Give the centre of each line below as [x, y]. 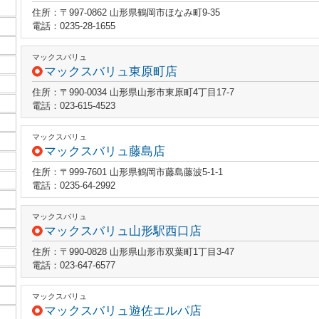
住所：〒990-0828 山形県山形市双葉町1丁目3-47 [133, 252]
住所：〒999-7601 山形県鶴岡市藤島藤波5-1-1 [127, 172]
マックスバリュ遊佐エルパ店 [123, 311]
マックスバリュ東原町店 [111, 72]
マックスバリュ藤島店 [105, 151]
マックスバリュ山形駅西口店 [123, 231]
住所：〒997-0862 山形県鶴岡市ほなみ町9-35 [126, 12]
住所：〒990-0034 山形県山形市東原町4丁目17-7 [133, 92]
